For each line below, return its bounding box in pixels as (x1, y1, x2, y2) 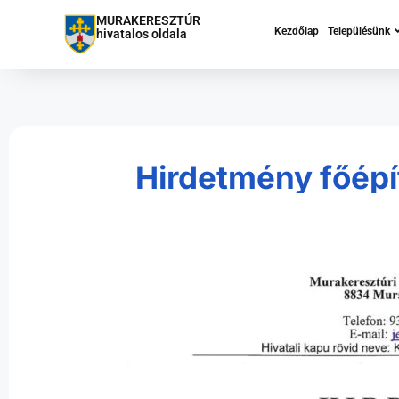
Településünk (328, 25, 390, 37)
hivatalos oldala (95, 27, 187, 41)
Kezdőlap (274, 25, 319, 37)
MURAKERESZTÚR (95, 13, 200, 28)
